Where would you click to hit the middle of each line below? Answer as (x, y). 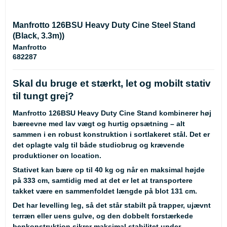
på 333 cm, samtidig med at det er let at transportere (103, 180)
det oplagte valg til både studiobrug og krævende (99, 145)
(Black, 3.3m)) (39, 35)
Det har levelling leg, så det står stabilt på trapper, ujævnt (112, 205)
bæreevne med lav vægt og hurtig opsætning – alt (99, 123)
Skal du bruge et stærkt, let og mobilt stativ (112, 83)
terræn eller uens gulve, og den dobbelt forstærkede (103, 216)
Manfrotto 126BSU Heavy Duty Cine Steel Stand (104, 25)
